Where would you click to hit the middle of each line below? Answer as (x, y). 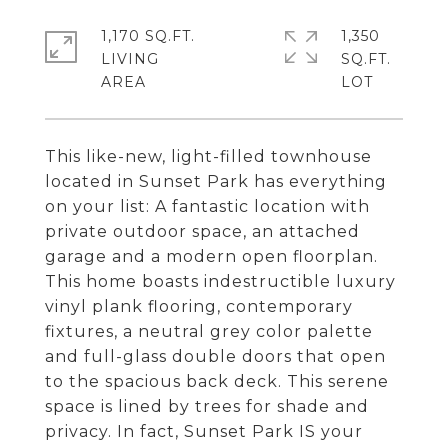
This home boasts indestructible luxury (220, 281)
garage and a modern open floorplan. (211, 256)
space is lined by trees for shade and (207, 406)
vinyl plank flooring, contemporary (199, 306)
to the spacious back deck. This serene (217, 381)
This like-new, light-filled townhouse (208, 156)
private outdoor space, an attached (202, 231)
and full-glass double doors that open (215, 356)
